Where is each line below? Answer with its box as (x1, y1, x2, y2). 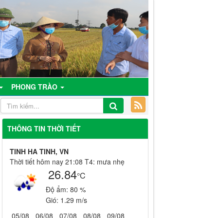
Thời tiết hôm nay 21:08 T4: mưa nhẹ (9, 157, 125, 166)
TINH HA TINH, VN (9, 146, 69, 156)
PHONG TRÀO (11, 82, 59, 91)
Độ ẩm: (45, 184, 70, 194)
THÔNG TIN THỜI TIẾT (7, 124, 81, 133)
